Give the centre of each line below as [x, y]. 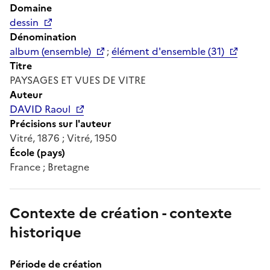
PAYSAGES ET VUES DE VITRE [78, 80]
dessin [24, 22]
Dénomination [43, 36]
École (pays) [37, 152]
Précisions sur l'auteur [61, 123]
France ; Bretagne [49, 167]
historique [46, 232]
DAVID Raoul [40, 109]
